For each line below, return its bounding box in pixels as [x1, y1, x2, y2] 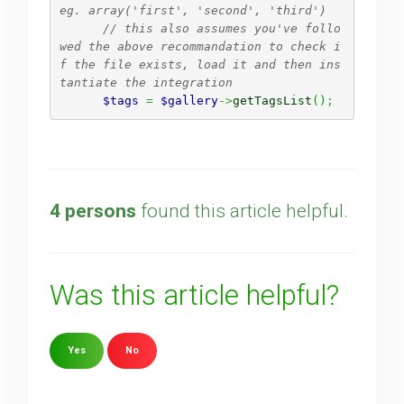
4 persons [50, 199, 137, 222]
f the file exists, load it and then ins [59, 58, 341, 72]
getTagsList [232, 94, 312, 108]
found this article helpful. [136, 199, 349, 222]
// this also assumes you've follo [102, 22, 341, 36]
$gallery [160, 94, 218, 108]
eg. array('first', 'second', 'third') [59, 4, 326, 18]
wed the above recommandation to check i [59, 40, 341, 54]
